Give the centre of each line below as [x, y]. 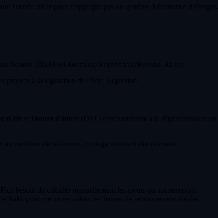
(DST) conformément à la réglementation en [147, 118]
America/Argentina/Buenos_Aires [126, 65]
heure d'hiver [57, 118]
